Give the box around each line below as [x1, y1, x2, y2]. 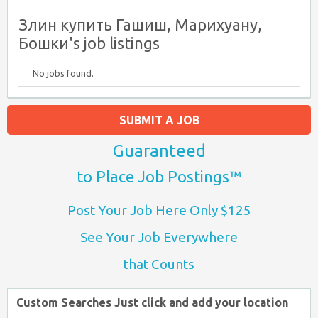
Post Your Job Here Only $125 [67, 202, 251, 218]
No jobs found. [33, 68, 94, 78]
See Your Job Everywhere [80, 229, 238, 245]
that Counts [124, 256, 194, 272]
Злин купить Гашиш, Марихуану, [18, 16, 262, 33]
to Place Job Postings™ [77, 168, 241, 185]
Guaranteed [112, 141, 206, 160]
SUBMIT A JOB [119, 114, 199, 126]
